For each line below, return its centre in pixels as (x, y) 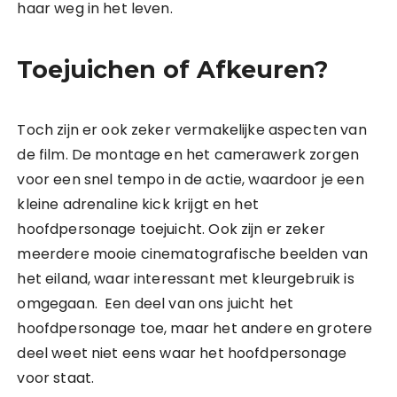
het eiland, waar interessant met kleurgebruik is (186, 279)
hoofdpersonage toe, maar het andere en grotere (195, 328)
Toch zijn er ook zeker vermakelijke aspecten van (192, 130)
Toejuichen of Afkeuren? (173, 70)
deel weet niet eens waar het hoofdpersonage (182, 353)
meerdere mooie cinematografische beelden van (193, 254)
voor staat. (56, 378)
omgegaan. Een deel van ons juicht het (156, 304)
